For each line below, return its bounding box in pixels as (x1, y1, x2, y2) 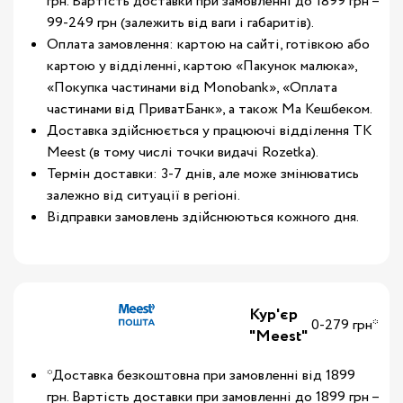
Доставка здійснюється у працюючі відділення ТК (47, 121, 372, 141)
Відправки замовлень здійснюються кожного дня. (47, 207, 359, 228)
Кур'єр (249, 303, 298, 327)
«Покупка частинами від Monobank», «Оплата (47, 77, 337, 98)
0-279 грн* (311, 315, 379, 336)
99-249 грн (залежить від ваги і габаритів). (47, 13, 314, 33)
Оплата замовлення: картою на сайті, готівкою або (47, 34, 370, 55)
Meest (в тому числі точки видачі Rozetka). (47, 142, 318, 163)
